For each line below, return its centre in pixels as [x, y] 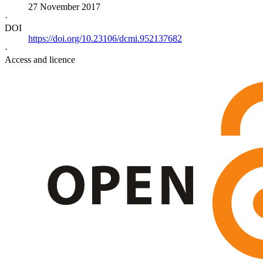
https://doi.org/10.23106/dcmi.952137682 [105, 39]
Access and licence [40, 60]
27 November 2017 [64, 7]
